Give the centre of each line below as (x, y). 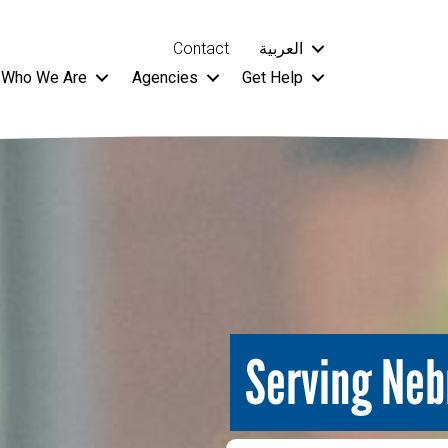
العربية (281, 49)
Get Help (272, 78)
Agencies (165, 78)
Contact (201, 49)
